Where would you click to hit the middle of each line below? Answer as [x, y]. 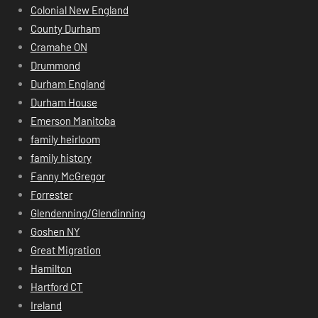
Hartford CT [56, 287]
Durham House [64, 103]
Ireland [46, 306]
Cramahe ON [59, 47]
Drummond [55, 66]
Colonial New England [79, 10]
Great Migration [65, 250]
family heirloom [65, 139]
